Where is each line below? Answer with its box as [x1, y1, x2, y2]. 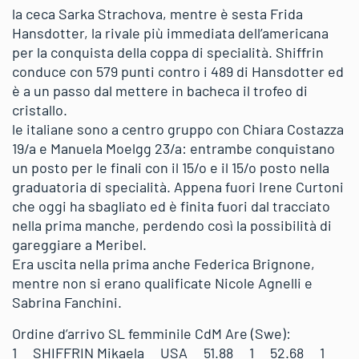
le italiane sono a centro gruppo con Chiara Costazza [12, 120, 344, 138]
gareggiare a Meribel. [12, 236, 147, 253]
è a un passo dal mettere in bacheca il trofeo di [12, 82, 308, 99]
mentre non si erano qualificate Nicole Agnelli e [12, 274, 313, 292]
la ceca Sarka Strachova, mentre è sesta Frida [12, 5, 303, 22]
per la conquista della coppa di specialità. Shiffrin [12, 43, 324, 61]
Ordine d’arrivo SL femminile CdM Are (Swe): [12, 325, 291, 342]
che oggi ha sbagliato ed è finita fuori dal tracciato [12, 197, 330, 215]
